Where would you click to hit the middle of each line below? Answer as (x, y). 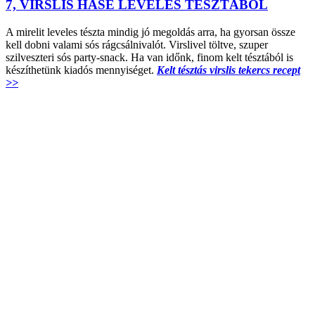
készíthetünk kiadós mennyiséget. (81, 70)
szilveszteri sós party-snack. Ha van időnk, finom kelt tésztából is (149, 57)
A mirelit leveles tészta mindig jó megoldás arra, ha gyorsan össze (150, 32)
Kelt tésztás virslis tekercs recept (229, 70)
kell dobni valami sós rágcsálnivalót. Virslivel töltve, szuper (137, 44)
